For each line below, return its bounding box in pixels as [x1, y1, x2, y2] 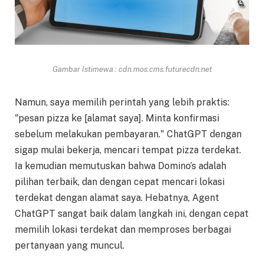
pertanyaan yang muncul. [15, 239, 124, 251]
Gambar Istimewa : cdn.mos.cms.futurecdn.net [52, 64, 212, 74]
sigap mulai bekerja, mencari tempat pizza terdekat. [15, 144, 241, 156]
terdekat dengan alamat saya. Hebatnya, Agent [15, 192, 219, 203]
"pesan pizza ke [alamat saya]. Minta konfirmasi [15, 112, 219, 124]
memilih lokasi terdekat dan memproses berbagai [15, 223, 231, 235]
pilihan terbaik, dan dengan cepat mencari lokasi [15, 176, 225, 187]
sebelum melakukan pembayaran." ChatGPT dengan [15, 128, 242, 140]
